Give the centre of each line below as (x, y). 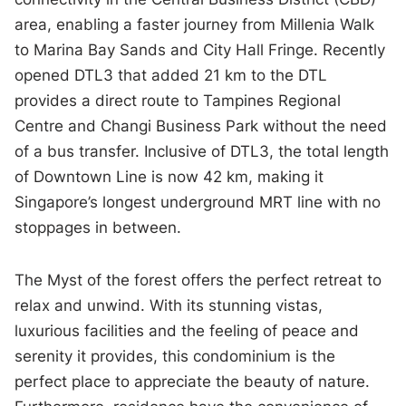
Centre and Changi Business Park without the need (201, 126)
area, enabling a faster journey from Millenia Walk (195, 25)
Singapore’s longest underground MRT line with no (198, 203)
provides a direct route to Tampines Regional (178, 101)
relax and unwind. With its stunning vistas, (169, 306)
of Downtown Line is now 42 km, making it (169, 177)
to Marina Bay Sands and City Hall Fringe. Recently (200, 50)
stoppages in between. (98, 228)
